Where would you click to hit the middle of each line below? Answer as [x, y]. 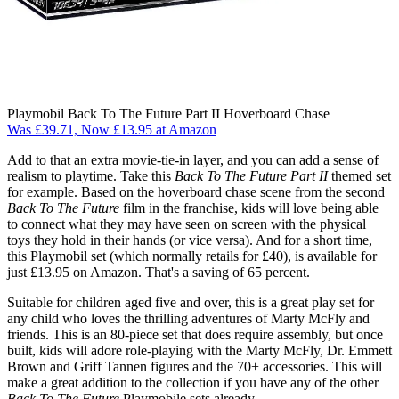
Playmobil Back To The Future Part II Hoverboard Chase [168, 113]
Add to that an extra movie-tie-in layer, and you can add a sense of [193, 159]
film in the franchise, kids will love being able [249, 208]
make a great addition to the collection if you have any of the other [193, 382]
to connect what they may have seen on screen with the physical [187, 224]
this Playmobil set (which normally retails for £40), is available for [192, 256]
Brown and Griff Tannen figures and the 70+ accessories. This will [195, 366]
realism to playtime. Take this [91, 175]
